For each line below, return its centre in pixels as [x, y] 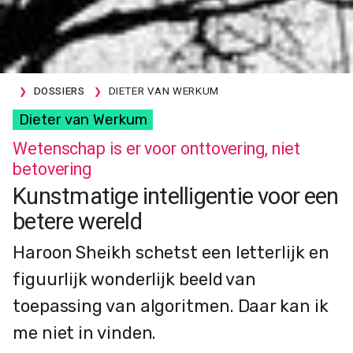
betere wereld [78, 222]
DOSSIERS [59, 91]
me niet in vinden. [85, 333]
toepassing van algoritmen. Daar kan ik [171, 306]
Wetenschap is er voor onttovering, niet [156, 149]
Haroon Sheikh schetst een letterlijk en [171, 252]
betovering [52, 169]
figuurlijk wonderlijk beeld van [135, 279]
